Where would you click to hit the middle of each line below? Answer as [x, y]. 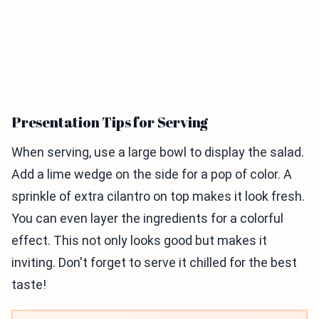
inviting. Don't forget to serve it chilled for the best [154, 263]
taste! [29, 285]
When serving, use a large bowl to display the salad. [158, 152]
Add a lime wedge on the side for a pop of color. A [152, 174]
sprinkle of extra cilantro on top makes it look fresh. [158, 197]
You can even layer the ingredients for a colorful [147, 219]
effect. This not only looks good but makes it [139, 241]
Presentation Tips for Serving [110, 122]
